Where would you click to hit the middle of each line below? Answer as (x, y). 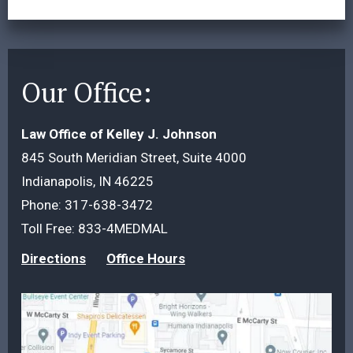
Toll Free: (48, 228)
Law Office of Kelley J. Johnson (119, 134)
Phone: (41, 204)
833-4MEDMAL (123, 228)
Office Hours (146, 258)
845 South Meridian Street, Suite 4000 (134, 157)
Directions (54, 258)
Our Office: (86, 92)
